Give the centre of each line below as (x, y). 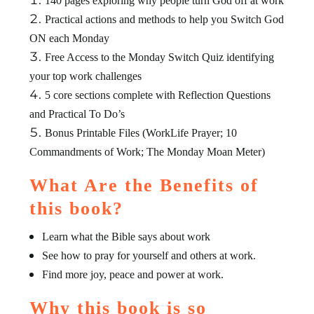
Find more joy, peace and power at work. (133, 275)
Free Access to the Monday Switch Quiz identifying (160, 57)
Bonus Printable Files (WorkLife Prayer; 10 (141, 133)
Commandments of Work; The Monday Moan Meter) (148, 152)
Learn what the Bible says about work (127, 237)
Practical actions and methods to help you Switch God (165, 20)
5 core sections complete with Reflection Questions (158, 95)
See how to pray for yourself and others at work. (149, 256)
